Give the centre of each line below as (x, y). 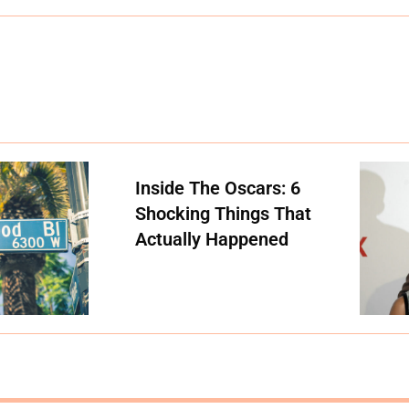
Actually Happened (211, 240)
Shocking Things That (223, 214)
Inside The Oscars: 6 (217, 189)
